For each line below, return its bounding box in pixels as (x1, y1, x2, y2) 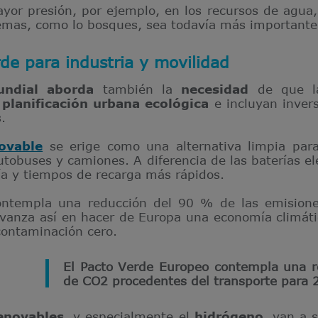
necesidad (181, 82, 249, 96)
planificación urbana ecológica (2, 96, 209, 110)
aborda (47, 82, 94, 96)
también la (94, 82, 182, 96)
